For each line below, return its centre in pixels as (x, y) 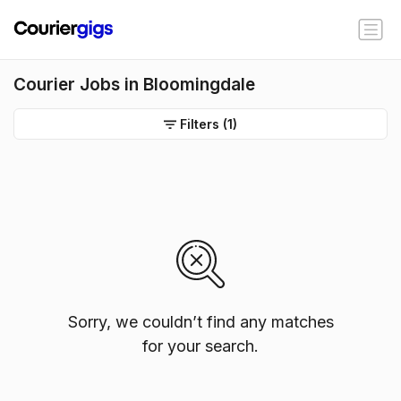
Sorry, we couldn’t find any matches (200, 322)
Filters (200, 124)
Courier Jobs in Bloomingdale (134, 85)
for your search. (200, 346)
